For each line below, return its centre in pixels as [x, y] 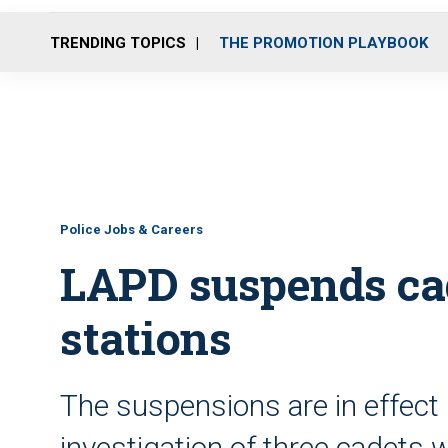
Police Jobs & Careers [131, 229]
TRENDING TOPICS [118, 42]
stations [145, 337]
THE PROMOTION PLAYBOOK [323, 42]
